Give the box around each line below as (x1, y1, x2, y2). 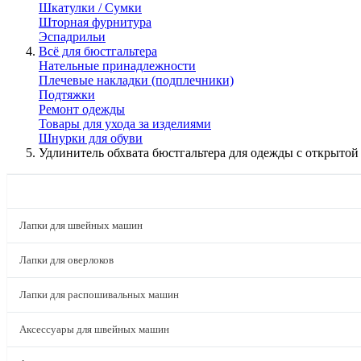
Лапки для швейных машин (19, 219, 143, 231)
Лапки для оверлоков (19, 254, 114, 266)
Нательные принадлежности (39, 59, 196, 73)
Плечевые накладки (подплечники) (39, 73, 234, 87)
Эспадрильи (39, 30, 106, 44)
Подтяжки (39, 88, 95, 102)
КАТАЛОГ (19, 185, 79, 197)
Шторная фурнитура (39, 15, 151, 29)
